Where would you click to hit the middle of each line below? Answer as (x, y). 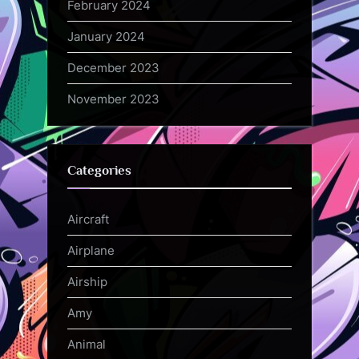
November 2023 (113, 99)
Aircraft (88, 219)
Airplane (91, 250)
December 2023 (113, 68)
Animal (87, 345)
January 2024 (106, 37)
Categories (99, 171)
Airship (87, 281)
